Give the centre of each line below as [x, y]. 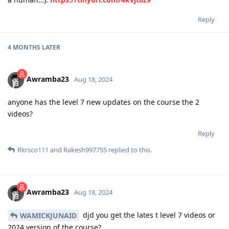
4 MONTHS [24, 47]
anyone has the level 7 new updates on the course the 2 [104, 102]
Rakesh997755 [85, 150]
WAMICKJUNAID [48, 216]
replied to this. [129, 150]
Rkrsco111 [33, 150]
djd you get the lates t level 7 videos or [148, 215]
